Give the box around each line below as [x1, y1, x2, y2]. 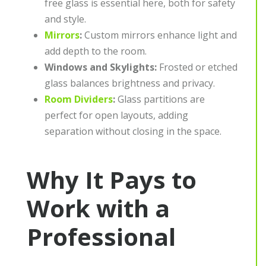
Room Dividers [45, 93, 113, 106]
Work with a [27, 192, 170, 225]
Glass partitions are [115, 93, 205, 106]
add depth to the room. [45, 45, 147, 58]
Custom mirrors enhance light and [82, 28, 237, 42]
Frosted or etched [157, 61, 237, 74]
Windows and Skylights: [45, 61, 157, 74]
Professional [27, 220, 176, 254]
